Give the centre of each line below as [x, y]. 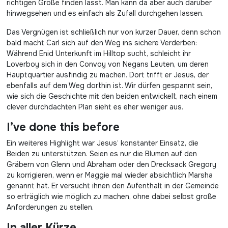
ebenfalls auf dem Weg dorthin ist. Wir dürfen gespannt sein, [109, 85]
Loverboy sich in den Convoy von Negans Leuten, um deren [108, 64]
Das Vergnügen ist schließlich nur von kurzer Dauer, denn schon [114, 32]
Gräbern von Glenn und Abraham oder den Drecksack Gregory [111, 164]
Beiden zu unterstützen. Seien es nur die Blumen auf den [102, 154]
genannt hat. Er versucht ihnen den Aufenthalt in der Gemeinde [113, 186]
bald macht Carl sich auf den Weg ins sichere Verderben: [102, 43]
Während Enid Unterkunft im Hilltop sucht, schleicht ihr [99, 53]
